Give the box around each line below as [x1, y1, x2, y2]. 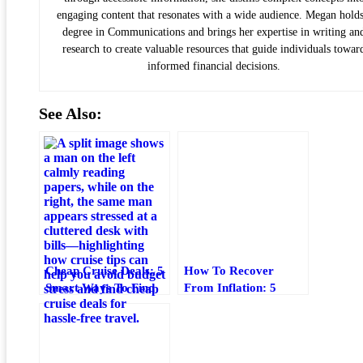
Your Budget [184, 314, 250, 328]
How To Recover [184, 263, 274, 277]
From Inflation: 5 [184, 280, 276, 294]
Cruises [45, 314, 85, 328]
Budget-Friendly [45, 297, 131, 311]
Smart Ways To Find [45, 280, 155, 294]
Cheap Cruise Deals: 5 [45, 263, 164, 277]
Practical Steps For [184, 297, 285, 311]
